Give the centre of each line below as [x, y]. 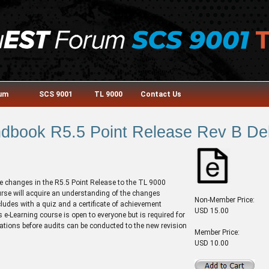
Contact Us [161, 94]
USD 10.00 [212, 243]
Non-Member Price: [225, 200]
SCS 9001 [56, 94]
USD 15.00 [212, 210]
